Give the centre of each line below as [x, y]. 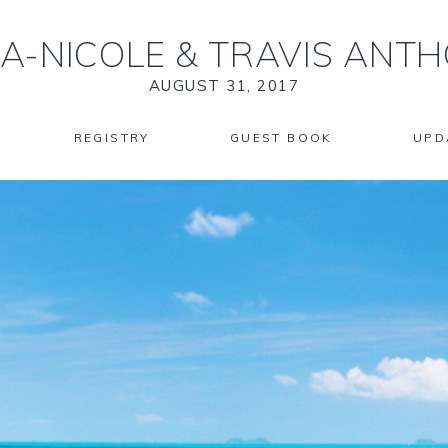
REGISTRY [111, 137]
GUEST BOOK [281, 137]
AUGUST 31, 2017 [224, 85]
